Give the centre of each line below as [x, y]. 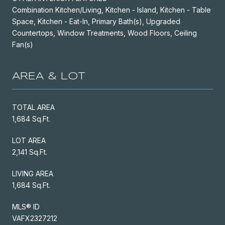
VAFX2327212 [35, 218]
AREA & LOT [49, 76]
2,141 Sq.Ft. [30, 152]
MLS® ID [26, 206]
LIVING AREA [33, 173]
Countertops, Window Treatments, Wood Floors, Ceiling [104, 33]
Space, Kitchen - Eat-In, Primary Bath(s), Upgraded [96, 21]
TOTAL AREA [33, 107]
